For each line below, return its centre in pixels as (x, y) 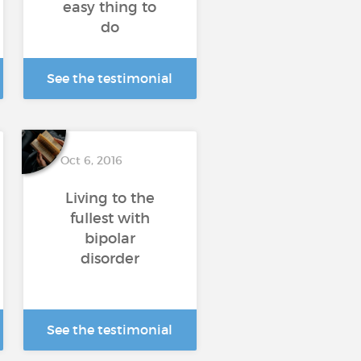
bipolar (110, 239)
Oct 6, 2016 (91, 160)
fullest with (110, 218)
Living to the (110, 198)
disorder (110, 259)
